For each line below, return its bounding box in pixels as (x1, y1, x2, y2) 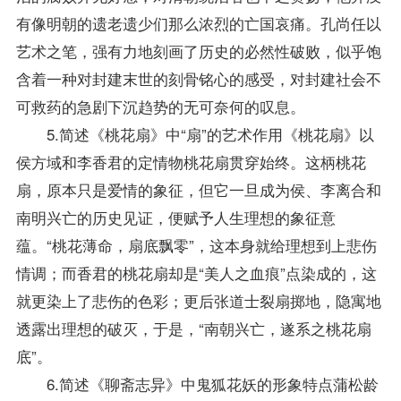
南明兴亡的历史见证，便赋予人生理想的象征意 (15, 205, 336, 228)
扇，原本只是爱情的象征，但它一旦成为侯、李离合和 (15, 177, 381, 200)
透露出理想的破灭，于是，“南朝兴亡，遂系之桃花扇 (15, 316, 371, 339)
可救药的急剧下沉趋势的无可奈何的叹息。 (15, 94, 305, 117)
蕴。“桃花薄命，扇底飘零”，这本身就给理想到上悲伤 (15, 233, 377, 256)
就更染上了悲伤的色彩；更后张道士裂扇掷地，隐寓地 (15, 288, 381, 311)
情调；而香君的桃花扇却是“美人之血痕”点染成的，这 (15, 260, 377, 284)
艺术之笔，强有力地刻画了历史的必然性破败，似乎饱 (15, 38, 381, 62)
